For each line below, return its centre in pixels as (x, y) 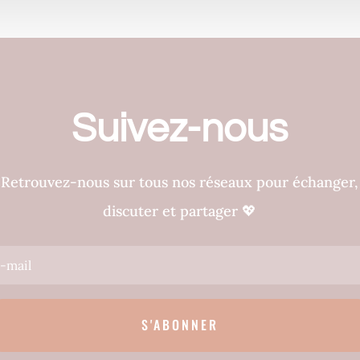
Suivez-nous (180, 129)
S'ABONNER (180, 325)
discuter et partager (173, 211)
